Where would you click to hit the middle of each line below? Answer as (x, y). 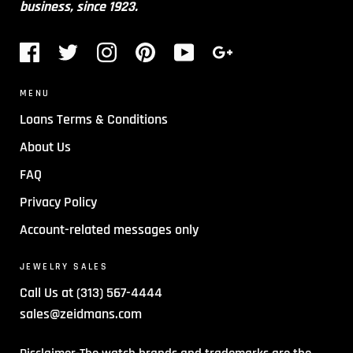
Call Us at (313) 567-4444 (91, 293)
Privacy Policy (58, 203)
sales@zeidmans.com (81, 314)
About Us (45, 147)
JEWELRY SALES (64, 267)
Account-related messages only (109, 230)
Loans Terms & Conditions (94, 120)
